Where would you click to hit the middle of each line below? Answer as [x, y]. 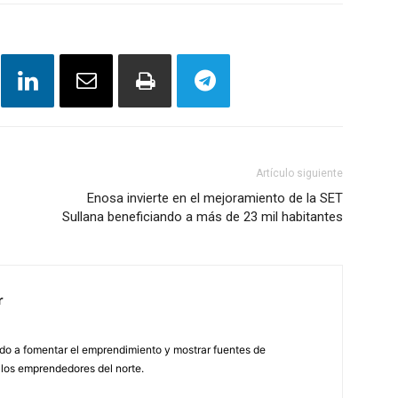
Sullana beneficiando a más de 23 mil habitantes [203, 217]
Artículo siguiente [299, 174]
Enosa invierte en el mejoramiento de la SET [215, 199]
